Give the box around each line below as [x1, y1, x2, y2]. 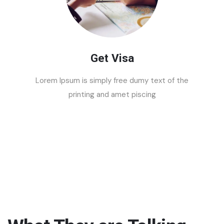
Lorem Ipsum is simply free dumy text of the [35, 75, 188, 85]
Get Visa [90, 51, 134, 65]
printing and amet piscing [68, 89, 156, 99]
